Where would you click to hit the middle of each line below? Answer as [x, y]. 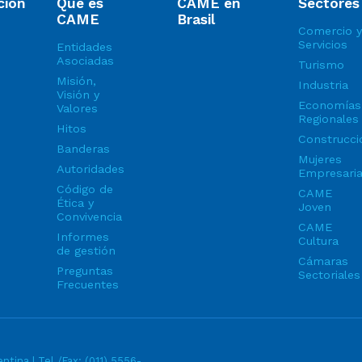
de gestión [86, 251]
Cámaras [323, 261]
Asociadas [85, 61]
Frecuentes [87, 285]
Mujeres [320, 160]
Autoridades [90, 169]
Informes [82, 237]
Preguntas [84, 271]
